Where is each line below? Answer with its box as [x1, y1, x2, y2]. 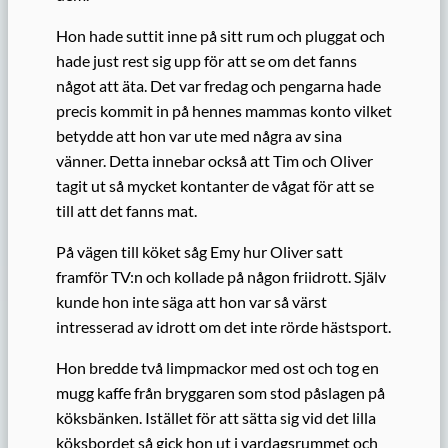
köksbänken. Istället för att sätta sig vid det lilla [56, 408, 376, 428]
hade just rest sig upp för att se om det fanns [56, 50, 357, 70]
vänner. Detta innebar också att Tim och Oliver [56, 150, 373, 170]
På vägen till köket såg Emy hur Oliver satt [56, 242, 343, 261]
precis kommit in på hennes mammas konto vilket [56, 100, 392, 120]
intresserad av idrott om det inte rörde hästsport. [56, 317, 391, 336]
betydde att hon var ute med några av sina [56, 125, 342, 145]
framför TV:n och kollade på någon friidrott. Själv [56, 267, 386, 286]
